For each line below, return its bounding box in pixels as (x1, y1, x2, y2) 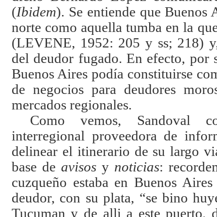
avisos (61, 159, 102, 175)
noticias (114, 159, 159, 175)
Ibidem (16, 4, 56, 20)
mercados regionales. (11, 97, 132, 113)
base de (11, 159, 61, 175)
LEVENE (16, 35, 72, 51)
